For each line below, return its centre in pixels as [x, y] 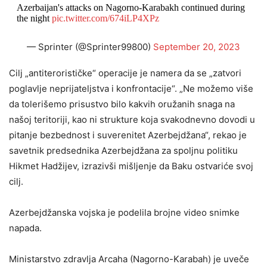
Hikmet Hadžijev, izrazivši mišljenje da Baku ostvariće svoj [131, 166]
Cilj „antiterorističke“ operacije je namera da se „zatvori [125, 73]
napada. [25, 228]
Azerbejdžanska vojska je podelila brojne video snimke [124, 212]
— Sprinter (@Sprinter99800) [90, 47]
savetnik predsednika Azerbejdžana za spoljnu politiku [123, 150]
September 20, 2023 [197, 47]
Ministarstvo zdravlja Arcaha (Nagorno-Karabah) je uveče [129, 259]
